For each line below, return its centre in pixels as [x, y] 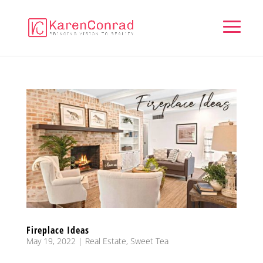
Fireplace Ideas [58, 230]
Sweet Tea [149, 241]
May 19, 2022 [51, 241]
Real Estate [105, 241]
